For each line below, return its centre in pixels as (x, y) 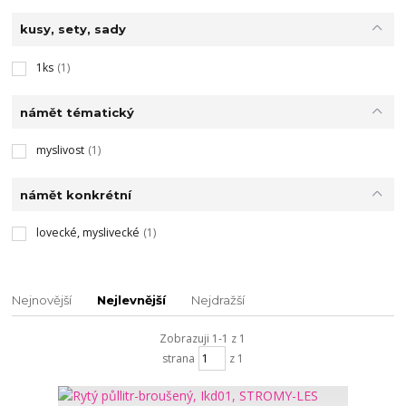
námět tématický (77, 112)
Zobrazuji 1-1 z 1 (203, 339)
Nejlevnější (132, 300)
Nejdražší (218, 300)
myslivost (60, 150)
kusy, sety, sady (72, 29)
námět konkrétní (75, 194)
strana (178, 358)
